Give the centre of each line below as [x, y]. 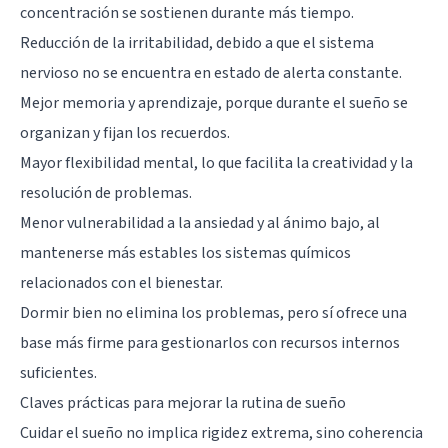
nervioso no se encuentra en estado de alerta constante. [211, 72]
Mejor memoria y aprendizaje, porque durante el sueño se [214, 102]
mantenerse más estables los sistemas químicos [185, 252]
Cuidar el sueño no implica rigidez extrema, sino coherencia [221, 432]
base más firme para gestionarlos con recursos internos [210, 342]
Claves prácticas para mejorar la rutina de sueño [183, 402]
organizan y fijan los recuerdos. [125, 132]
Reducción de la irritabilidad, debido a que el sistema [197, 42]
